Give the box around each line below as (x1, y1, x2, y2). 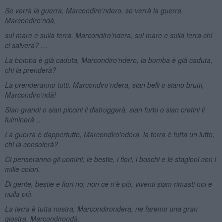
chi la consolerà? (4, 139, 58, 149)
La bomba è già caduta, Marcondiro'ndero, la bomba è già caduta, (4, 55, 213, 65)
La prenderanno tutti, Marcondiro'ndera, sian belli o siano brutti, (4, 79, 204, 90)
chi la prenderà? (4, 64, 56, 75)
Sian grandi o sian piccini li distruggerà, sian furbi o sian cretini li (4, 104, 205, 114)
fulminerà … (4, 114, 43, 124)
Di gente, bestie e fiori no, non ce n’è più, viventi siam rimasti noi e (4, 178, 212, 189)
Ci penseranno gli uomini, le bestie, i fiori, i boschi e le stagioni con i (4, 154, 216, 164)
